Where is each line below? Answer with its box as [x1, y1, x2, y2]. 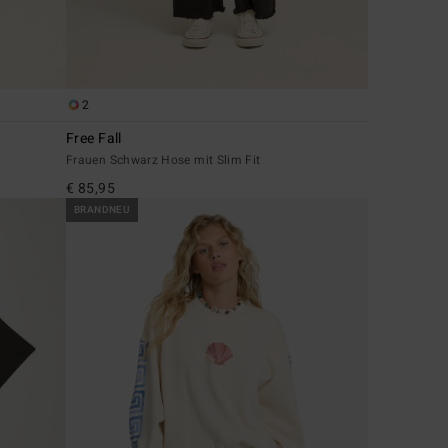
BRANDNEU [74, 203, 131, 218]
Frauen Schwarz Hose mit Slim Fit [66, 151, 261, 170]
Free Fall [66, 128, 122, 150]
